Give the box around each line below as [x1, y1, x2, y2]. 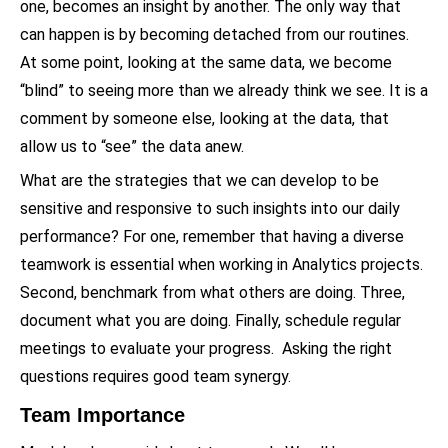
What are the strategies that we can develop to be [20, 170, 379, 190]
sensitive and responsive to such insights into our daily [20, 198, 400, 218]
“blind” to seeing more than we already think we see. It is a [20, 80, 428, 100]
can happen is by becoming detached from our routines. [20, 24, 409, 44]
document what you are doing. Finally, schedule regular [20, 310, 401, 330]
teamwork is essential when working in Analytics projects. [20, 254, 423, 274]
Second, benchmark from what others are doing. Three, [20, 282, 405, 302]
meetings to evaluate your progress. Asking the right [20, 338, 392, 358]
